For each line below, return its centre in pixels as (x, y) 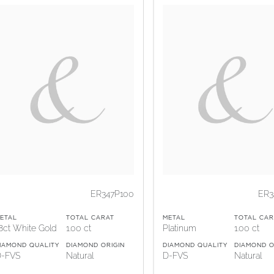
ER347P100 (112, 194)
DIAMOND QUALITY (195, 245)
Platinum (179, 228)
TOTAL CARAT (91, 217)
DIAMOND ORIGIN (95, 245)
